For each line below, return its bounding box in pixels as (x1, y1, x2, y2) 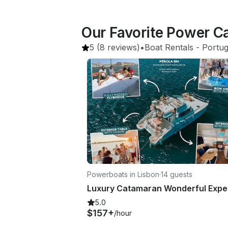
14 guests (161, 169, 192, 179)
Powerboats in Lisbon (87, 169, 159, 179)
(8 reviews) (94, 42, 140, 52)
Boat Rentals (145, 42, 193, 52)
